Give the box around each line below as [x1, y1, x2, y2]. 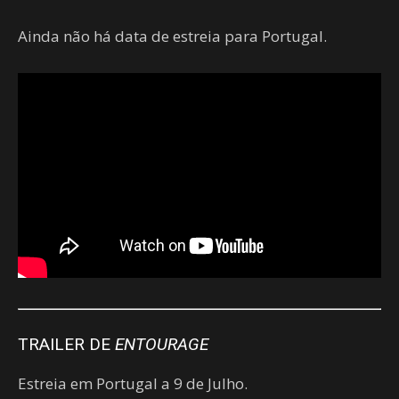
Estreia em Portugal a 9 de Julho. [18, 373, 248, 395]
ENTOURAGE [115, 334, 208, 355]
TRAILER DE [18, 334, 115, 355]
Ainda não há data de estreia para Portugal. [18, 25, 327, 46]
